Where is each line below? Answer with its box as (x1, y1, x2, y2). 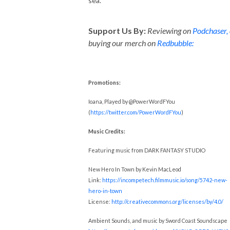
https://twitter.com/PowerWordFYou (90, 108, 181, 116)
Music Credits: (88, 127, 125, 135)
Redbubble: (157, 37, 194, 48)
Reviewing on (146, 25, 193, 35)
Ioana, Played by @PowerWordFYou (88, 98, 175, 105)
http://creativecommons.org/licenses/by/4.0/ (111, 198, 223, 205)
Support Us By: (88, 25, 146, 35)
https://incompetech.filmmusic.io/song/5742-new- (102, 176, 227, 183)
